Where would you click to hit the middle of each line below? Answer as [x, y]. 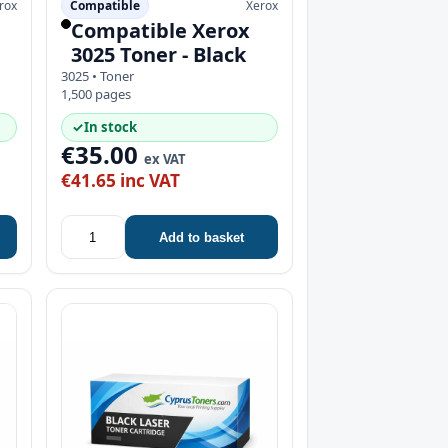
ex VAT [164, 159]
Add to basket [201, 237]
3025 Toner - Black [158, 54]
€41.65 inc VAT [120, 180]
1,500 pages [95, 94]
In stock [110, 127]
